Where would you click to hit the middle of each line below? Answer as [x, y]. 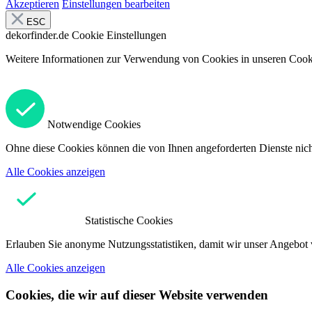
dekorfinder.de [37, 36]
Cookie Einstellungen [119, 36]
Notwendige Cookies [94, 125]
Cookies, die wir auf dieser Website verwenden [137, 295]
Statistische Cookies [129, 221]
